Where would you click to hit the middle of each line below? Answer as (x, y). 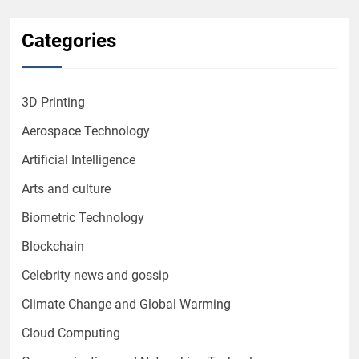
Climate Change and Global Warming (126, 304)
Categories (69, 40)
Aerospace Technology (86, 131)
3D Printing (53, 102)
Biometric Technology (83, 217)
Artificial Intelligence (79, 159)
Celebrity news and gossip (95, 275)
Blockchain (53, 246)
